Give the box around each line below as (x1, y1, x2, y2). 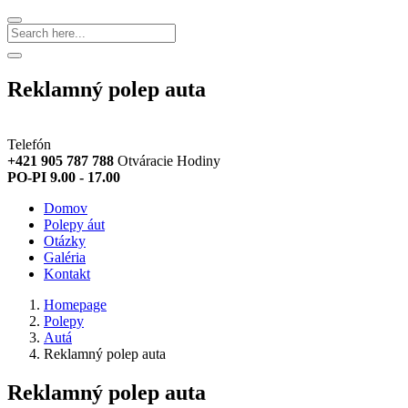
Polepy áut (44, 216, 105, 232)
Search (14, 55, 51, 68)
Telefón (7, 136, 51, 152)
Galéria (44, 249, 86, 265)
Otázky (44, 232, 86, 249)
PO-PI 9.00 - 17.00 (7, 168, 120, 185)
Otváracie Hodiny (117, 152, 220, 168)
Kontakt (44, 265, 90, 281)
